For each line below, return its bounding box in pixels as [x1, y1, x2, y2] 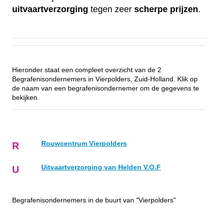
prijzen [170, 4, 198, 14]
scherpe [134, 4, 168, 14]
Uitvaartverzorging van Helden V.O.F [41, 163, 161, 171]
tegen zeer [88, 4, 134, 14]
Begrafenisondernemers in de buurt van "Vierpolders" [12, 196, 176, 204]
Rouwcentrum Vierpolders [41, 139, 127, 147]
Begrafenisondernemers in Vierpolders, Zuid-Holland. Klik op [12, 76, 198, 83]
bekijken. [12, 94, 39, 102]
